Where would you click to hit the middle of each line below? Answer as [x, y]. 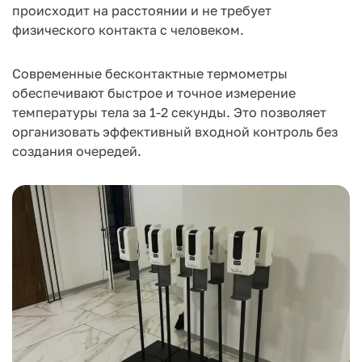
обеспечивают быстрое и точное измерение [154, 93]
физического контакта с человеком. [128, 30]
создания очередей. [77, 151]
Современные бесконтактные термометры [150, 74]
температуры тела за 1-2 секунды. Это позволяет [169, 112]
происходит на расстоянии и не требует [142, 11]
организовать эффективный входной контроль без [175, 132]
